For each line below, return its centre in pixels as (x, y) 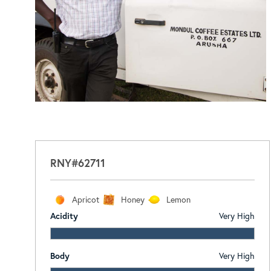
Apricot (85, 199)
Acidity (64, 215)
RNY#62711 (77, 162)
